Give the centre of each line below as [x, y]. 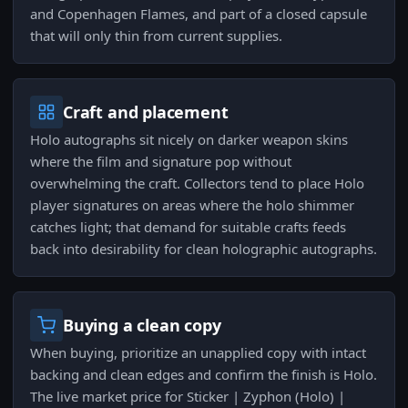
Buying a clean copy [142, 326]
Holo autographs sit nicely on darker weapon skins [189, 140]
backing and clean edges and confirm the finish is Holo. [204, 375]
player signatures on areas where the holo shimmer [192, 205]
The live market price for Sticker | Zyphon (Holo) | [188, 397]
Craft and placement [146, 112]
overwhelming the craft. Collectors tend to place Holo [197, 184]
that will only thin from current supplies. [156, 36]
